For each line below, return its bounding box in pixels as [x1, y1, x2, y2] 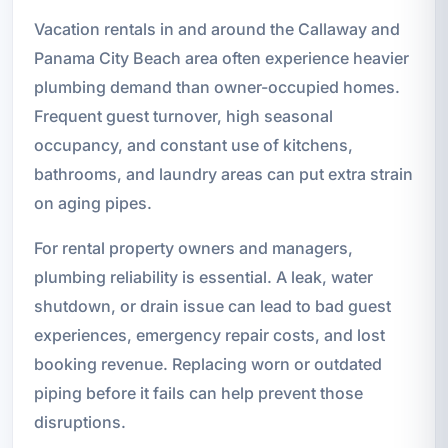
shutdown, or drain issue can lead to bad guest [33, 295, 391, 316]
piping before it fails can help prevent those [33, 382, 363, 403]
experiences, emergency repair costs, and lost [33, 324, 385, 345]
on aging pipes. [33, 192, 152, 213]
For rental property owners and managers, [33, 237, 353, 258]
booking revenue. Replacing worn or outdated [33, 353, 382, 374]
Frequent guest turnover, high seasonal [33, 105, 333, 126]
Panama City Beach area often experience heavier [33, 47, 409, 68]
